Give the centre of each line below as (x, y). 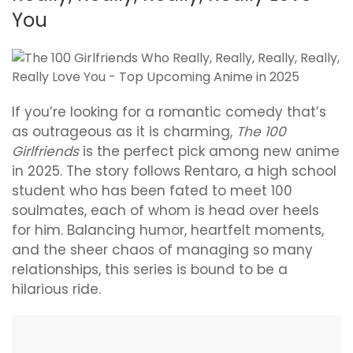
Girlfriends (45, 151)
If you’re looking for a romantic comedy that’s (169, 111)
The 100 (261, 131)
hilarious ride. (56, 289)
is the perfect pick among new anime (209, 151)
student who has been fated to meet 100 (152, 190)
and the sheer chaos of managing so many (162, 249)
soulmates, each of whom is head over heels (165, 210)
